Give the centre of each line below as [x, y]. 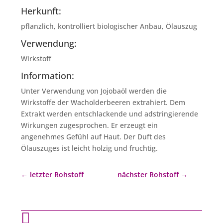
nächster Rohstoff [148, 174]
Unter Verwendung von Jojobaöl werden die [94, 91]
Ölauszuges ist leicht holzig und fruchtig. [90, 148]
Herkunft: [41, 11]
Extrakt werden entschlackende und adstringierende [110, 114]
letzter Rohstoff [57, 174]
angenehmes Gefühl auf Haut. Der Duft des [94, 137]
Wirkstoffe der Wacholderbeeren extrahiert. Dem [103, 102]
